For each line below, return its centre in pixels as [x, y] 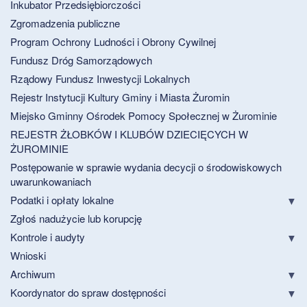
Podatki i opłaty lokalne [62, 199]
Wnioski [28, 255]
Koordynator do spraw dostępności [88, 292]
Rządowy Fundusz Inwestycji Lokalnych [100, 78]
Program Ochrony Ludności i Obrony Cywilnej [113, 41]
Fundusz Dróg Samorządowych [81, 60]
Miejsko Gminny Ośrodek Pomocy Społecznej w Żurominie [144, 115]
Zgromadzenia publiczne [65, 23]
